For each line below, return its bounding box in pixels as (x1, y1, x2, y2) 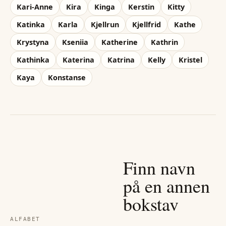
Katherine (101, 37, 138, 47)
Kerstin (128, 2, 154, 12)
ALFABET (10, 215, 40, 222)
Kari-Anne (17, 2, 53, 12)
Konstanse (48, 72, 86, 82)
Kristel (179, 54, 202, 65)
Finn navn (123, 155, 195, 180)
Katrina (107, 54, 135, 65)
